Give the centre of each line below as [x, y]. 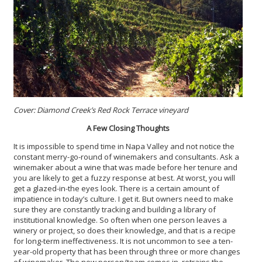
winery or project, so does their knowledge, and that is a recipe [125, 230]
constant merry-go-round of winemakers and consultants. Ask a [126, 156]
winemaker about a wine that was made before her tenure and [125, 167]
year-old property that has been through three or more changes [127, 251]
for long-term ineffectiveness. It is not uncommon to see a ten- [123, 241]
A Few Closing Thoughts [128, 128]
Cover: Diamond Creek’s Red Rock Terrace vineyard [101, 110]
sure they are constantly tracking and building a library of [115, 209]
